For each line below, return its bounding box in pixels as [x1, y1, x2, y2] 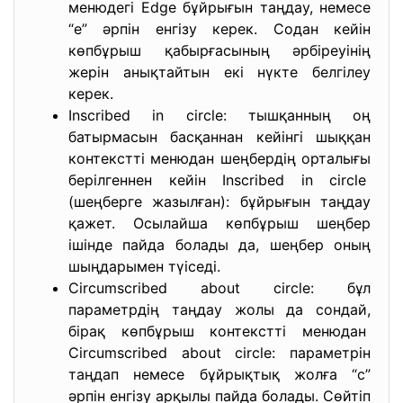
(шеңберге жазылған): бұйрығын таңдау [68, 193, 371, 210]
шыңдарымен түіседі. [68, 257, 220, 275]
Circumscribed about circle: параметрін [68, 344, 371, 362]
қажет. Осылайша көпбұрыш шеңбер [68, 214, 371, 232]
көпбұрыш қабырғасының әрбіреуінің [68, 41, 371, 59]
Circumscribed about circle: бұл [68, 279, 371, 297]
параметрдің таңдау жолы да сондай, [68, 300, 371, 318]
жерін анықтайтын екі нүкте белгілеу [68, 63, 371, 81]
